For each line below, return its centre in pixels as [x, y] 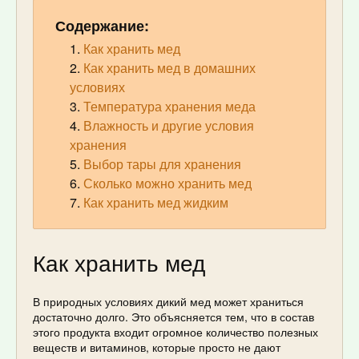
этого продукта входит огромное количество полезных [175, 331]
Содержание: [102, 26]
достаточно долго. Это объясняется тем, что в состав [173, 316]
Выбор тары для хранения [162, 164]
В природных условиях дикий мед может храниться [168, 301]
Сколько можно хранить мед [167, 184]
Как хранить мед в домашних [169, 68]
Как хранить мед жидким [156, 203]
